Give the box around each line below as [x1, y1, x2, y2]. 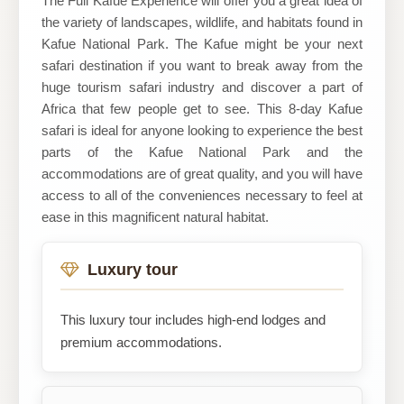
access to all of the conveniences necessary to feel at [41, 188, 363, 203]
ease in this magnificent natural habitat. [41, 209, 269, 225]
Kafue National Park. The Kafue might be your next [41, 36, 363, 51]
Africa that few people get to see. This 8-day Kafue [41, 101, 363, 116]
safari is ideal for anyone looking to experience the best [41, 123, 363, 138]
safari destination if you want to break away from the [41, 58, 363, 73]
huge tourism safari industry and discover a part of [41, 79, 363, 95]
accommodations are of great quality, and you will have [41, 166, 363, 181]
